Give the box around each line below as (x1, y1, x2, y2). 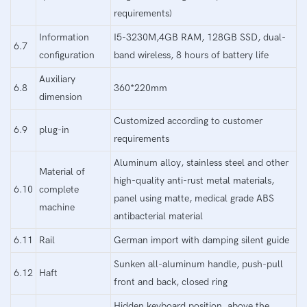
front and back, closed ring (114, 275, 228, 288)
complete (39, 183, 79, 195)
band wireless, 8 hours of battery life (114, 49, 269, 61)
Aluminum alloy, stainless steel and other (114, 156, 288, 169)
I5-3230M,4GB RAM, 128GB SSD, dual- (114, 31, 286, 43)
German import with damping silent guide (114, 234, 289, 246)
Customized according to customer (114, 114, 262, 127)
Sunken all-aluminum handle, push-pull (114, 258, 283, 270)
